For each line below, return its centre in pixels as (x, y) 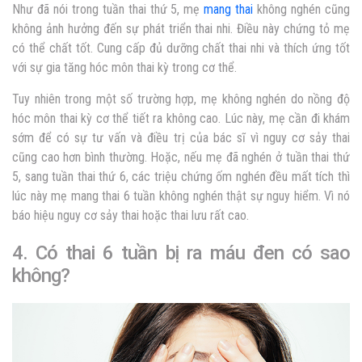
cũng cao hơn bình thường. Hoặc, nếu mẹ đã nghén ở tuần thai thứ (181, 157)
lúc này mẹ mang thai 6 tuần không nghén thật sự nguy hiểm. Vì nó (181, 196)
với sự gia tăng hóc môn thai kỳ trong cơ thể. (124, 67)
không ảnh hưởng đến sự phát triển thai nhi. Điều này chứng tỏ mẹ (181, 28)
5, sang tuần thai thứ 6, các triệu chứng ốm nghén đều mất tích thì (181, 176)
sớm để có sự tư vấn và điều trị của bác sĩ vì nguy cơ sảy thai (181, 137)
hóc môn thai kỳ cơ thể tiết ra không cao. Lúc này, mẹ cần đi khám (181, 118)
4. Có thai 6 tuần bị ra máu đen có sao (181, 253)
